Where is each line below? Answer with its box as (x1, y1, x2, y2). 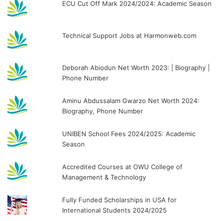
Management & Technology (62, 173, 147, 181)
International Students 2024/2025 (62, 206, 167, 214)
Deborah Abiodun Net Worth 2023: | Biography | (62, 63, 210, 72)
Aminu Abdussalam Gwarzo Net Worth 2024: (62, 96, 200, 105)
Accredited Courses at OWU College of (62, 162, 183, 171)
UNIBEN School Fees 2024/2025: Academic (62, 129, 196, 138)
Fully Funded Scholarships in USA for (62, 195, 177, 204)
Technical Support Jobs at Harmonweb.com (62, 31, 197, 39)
